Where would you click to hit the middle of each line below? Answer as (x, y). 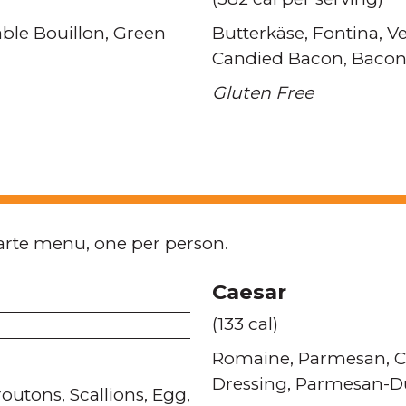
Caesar (249, 292)
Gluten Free (263, 93)
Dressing (250, 384)
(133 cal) (245, 324)
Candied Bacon (278, 58)
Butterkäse (258, 33)
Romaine (251, 358)
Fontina (346, 33)
